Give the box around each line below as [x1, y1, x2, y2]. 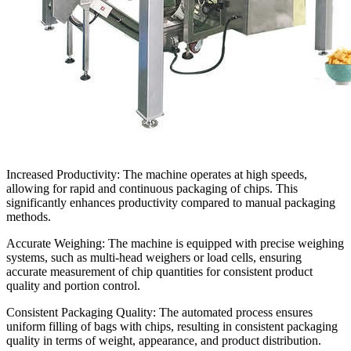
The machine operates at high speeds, [120, 167, 307, 181]
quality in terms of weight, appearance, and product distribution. [6, 333, 321, 347]
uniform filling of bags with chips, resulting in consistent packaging [6, 319, 338, 333]
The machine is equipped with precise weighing [105, 236, 344, 250]
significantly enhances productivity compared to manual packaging [6, 195, 335, 209]
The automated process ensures [156, 305, 313, 319]
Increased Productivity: [6, 167, 120, 181]
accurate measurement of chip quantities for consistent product [6, 264, 313, 278]
